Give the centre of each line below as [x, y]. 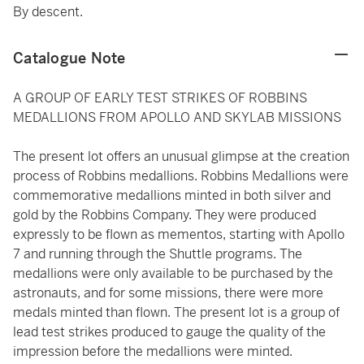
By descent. [48, 12]
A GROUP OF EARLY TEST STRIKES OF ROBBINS [160, 98]
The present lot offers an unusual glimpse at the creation [181, 156]
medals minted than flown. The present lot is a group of [176, 312]
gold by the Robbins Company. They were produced [165, 215]
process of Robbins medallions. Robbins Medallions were [181, 176]
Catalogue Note [69, 58]
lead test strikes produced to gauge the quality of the [169, 332]
